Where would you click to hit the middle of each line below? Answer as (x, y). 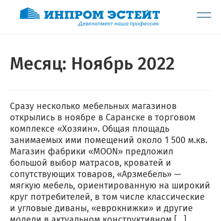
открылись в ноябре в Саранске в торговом (103, 118)
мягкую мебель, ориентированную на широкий (110, 186)
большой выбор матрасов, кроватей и (91, 163)
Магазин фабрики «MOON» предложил (92, 152)
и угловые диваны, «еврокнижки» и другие (101, 208)
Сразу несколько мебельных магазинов (93, 106)
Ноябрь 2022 (123, 64)
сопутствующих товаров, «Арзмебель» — (95, 174)
